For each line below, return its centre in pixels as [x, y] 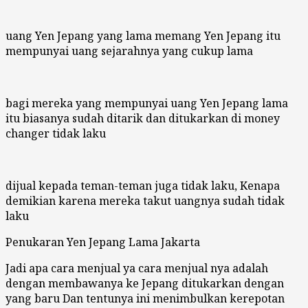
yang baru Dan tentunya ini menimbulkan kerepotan [145, 298]
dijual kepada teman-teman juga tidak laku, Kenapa [143, 185]
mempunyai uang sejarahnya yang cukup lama [129, 51]
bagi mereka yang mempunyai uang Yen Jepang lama [147, 103]
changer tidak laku [56, 133]
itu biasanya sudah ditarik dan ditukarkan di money [143, 118]
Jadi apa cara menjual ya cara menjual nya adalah [137, 268]
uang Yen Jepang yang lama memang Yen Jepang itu [143, 35]
